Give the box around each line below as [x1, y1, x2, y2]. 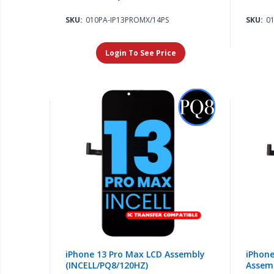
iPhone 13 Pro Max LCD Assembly [65, 248, 206, 260]
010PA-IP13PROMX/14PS [86, 14, 169, 25]
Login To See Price [105, 47, 176, 58]
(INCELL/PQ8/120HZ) [65, 259, 149, 271]
